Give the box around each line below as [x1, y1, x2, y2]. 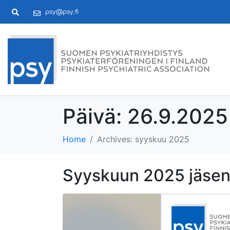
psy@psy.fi [45, 8, 79, 15]
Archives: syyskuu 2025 [97, 134, 189, 144]
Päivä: [63, 104, 127, 129]
